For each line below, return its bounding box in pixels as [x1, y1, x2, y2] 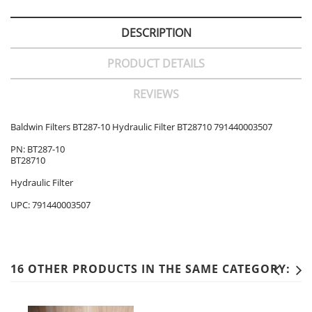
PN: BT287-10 [10, 143, 65, 156]
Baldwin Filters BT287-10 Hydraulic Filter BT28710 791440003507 [10, 120, 272, 134]
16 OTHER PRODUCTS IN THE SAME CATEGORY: [10, 261, 290, 277]
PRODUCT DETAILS [107, 56, 205, 72]
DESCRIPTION [120, 25, 192, 41]
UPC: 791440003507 [10, 198, 91, 212]
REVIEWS [133, 86, 179, 102]
